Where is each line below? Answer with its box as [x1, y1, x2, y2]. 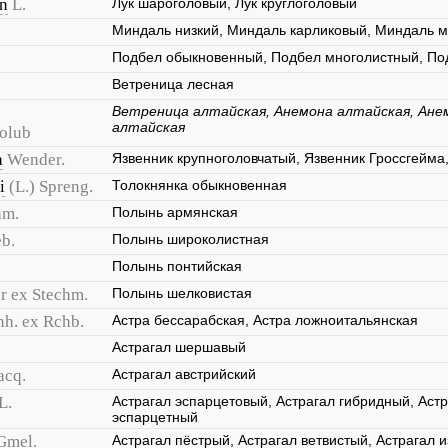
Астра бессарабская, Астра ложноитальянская [112, 312, 418, 328]
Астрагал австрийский [112, 366, 256, 382]
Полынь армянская [112, 204, 238, 220]
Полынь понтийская [112, 258, 242, 274]
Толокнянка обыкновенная [112, 177, 287, 193]
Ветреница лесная [112, 76, 234, 92]
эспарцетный [112, 409, 198, 425]
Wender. [7, 150, 65, 169]
